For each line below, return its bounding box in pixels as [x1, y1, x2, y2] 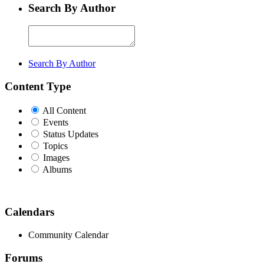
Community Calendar [28, 230, 108, 240]
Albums [42, 164, 72, 174]
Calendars [5, 206, 54, 219]
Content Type [5, 80, 71, 93]
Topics [43, 140, 68, 151]
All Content [42, 105, 86, 115]
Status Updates [43, 128, 98, 139]
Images [43, 152, 70, 163]
